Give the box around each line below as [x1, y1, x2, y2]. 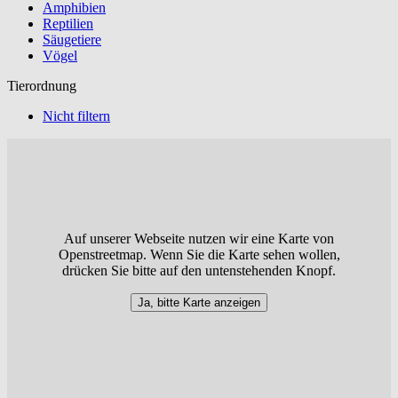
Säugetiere [43, 31, 101, 47]
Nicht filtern [43, 107, 110, 123]
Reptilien [43, 15, 93, 31]
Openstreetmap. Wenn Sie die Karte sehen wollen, [58, 247, 340, 263]
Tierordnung [7, 77, 76, 93]
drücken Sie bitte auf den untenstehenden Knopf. [62, 263, 336, 279]
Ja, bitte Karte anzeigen [138, 296, 260, 310]
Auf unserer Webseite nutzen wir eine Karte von [64, 231, 334, 247]
